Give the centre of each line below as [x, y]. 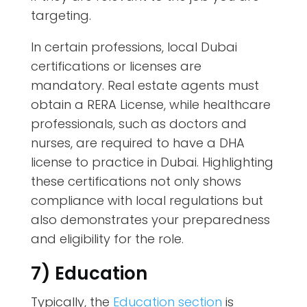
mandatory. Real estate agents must [145, 86]
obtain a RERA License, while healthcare [150, 105]
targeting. [61, 16]
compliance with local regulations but [147, 201]
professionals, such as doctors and [138, 124]
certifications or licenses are [116, 66]
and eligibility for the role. [107, 239]
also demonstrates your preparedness [150, 220]
